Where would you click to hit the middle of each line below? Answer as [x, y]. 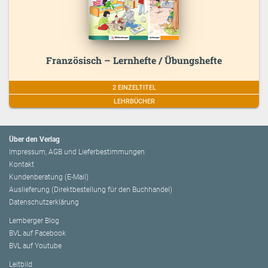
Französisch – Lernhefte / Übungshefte [134, 60]
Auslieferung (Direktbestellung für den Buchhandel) [91, 190]
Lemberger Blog [34, 221]
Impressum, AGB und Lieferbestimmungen [77, 152]
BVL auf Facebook [37, 234]
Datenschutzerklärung [44, 202]
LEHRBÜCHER [134, 101]
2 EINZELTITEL [134, 87]
